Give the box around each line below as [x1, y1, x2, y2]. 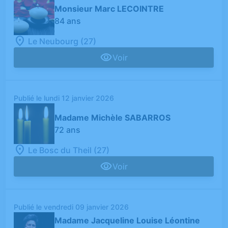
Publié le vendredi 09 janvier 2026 [14, 203, 129, 212]
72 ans [54, 124, 81, 135]
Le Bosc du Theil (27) [28, 145, 110, 156]
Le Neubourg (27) [28, 36, 97, 46]
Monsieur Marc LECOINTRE [54, 3, 164, 14]
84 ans [54, 15, 81, 26]
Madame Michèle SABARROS [54, 112, 171, 123]
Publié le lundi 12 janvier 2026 [14, 93, 115, 102]
